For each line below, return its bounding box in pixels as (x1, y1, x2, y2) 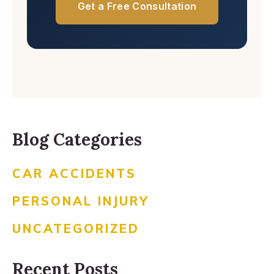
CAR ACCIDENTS (12, 166, 136, 181)
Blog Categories (12, 128, 142, 150)
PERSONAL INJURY (12, 193, 149, 209)
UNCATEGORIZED (12, 221, 139, 236)
